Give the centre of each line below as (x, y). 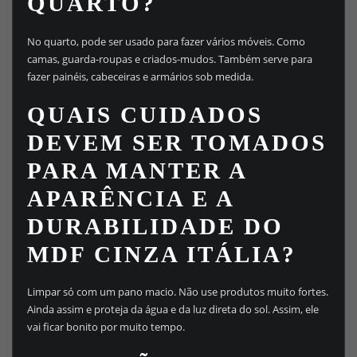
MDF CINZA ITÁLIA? (161, 254)
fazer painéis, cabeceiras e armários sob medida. (140, 76)
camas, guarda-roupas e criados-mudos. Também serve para (169, 59)
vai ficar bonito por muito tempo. (106, 327)
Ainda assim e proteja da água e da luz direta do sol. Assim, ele (173, 310)
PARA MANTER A (136, 170)
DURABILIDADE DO (155, 226)
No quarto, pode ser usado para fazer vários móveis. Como (166, 41)
